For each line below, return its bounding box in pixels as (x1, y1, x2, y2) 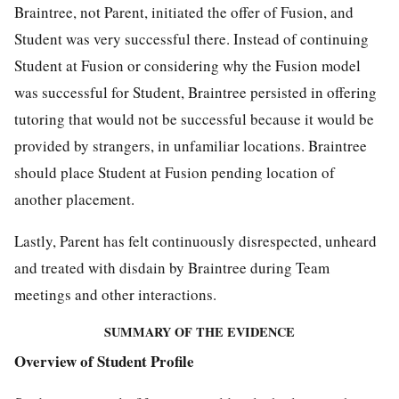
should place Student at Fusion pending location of (14, 162, 335, 183)
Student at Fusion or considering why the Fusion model (14, 55, 361, 77)
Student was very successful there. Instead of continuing (14, 28, 369, 50)
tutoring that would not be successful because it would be (14, 109, 374, 130)
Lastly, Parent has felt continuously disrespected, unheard (14, 231, 377, 252)
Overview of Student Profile (14, 349, 194, 372)
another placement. (14, 189, 134, 210)
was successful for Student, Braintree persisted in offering (14, 82, 377, 103)
